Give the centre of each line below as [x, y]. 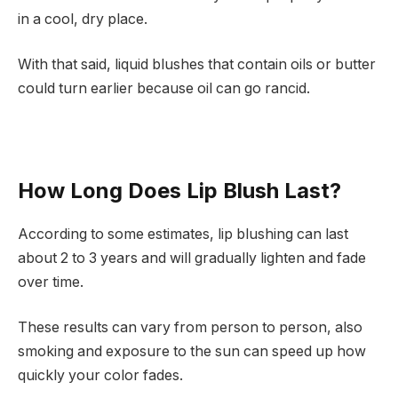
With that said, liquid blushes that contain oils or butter [197, 65]
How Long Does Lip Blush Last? [179, 190]
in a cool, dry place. [83, 19]
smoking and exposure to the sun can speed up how [192, 352]
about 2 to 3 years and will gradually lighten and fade [192, 258]
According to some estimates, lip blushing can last [183, 234]
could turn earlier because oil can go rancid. [164, 89]
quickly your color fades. [100, 376]
